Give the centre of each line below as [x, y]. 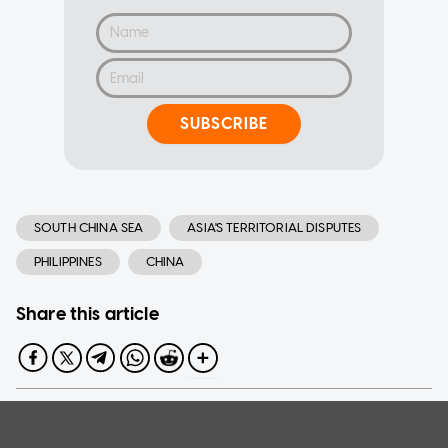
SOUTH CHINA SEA [89, 227]
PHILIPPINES [68, 261]
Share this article [87, 313]
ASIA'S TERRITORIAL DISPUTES [274, 227]
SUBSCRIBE [224, 124]
